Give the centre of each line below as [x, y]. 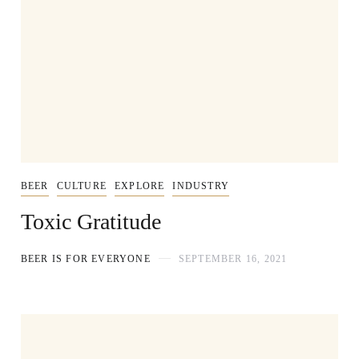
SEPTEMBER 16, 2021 [233, 258]
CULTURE [81, 186]
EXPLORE [139, 186]
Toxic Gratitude [91, 221]
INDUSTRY [201, 186]
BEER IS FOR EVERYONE [85, 258]
